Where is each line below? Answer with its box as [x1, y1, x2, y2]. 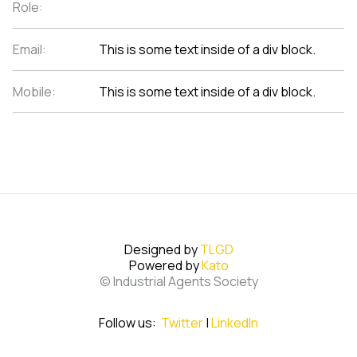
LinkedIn [211, 314, 258, 331]
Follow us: [99, 314, 161, 331]
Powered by [128, 257, 202, 274]
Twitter [161, 314, 203, 331]
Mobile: [13, 83, 56, 100]
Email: [13, 41, 46, 58]
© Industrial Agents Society [99, 273, 258, 290]
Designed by [124, 241, 200, 258]
